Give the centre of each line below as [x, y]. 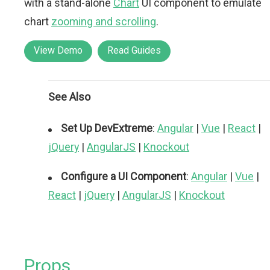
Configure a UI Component [124, 176]
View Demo [58, 50]
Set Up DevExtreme [107, 128]
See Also [69, 96]
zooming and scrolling [104, 21]
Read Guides [134, 50]
